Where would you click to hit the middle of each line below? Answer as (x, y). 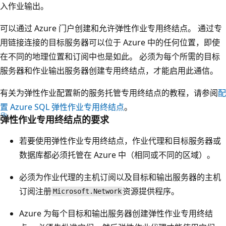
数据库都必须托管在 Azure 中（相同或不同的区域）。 (117, 155)
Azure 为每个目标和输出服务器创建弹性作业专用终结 (116, 213)
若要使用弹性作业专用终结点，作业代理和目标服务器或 (120, 140)
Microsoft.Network (87, 191)
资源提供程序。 (151, 191)
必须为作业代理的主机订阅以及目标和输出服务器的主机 (120, 177)
